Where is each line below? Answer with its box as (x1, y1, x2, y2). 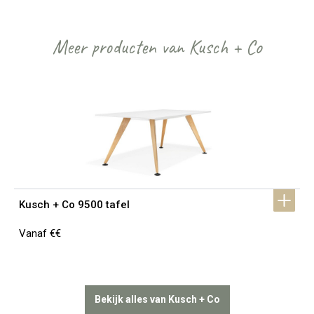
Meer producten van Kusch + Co (52, 34, 262, 59)
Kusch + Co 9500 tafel (19, 198, 130, 211)
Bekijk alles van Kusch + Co (94, 294, 220, 305)
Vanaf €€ (19, 226, 61, 240)
